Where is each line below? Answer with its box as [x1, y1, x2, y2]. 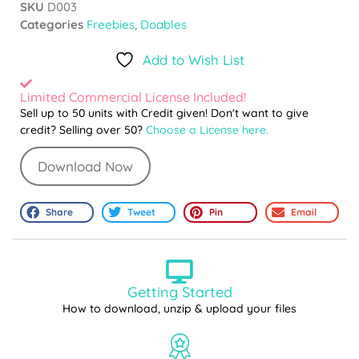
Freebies [87, 17, 135, 33]
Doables [140, 17, 187, 33]
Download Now [38, 158, 133, 175]
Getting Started [127, 283, 232, 302]
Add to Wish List [143, 51, 244, 69]
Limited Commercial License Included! [20, 89, 246, 106]
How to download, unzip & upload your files [63, 301, 296, 317]
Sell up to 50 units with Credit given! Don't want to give [20, 106, 309, 121]
